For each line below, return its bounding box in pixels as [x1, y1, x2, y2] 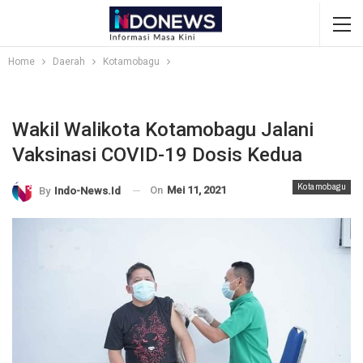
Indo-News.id [54, 184, 121, 197]
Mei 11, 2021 [167, 184, 226, 196]
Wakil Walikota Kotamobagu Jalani [12, 118, 314, 141]
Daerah [53, 56, 85, 67]
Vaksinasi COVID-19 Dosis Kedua [12, 143, 302, 166]
